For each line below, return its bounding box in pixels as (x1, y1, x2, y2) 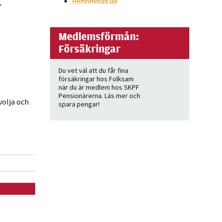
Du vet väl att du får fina (58, 66, 128, 75)
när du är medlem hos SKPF (58, 83, 139, 92)
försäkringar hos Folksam (58, 74, 134, 83)
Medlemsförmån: (58, 29, 139, 43)
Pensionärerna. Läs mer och (58, 91, 140, 100)
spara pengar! (58, 100, 100, 109)
